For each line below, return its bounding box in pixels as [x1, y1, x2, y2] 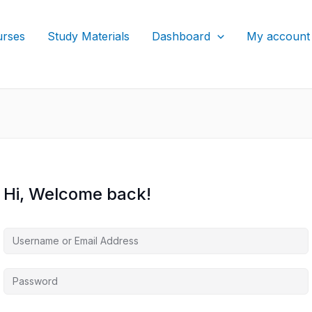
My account [246, 29, 310, 43]
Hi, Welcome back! [3, 184, 151, 204]
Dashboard [152, 29, 210, 43]
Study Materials [47, 29, 130, 43]
